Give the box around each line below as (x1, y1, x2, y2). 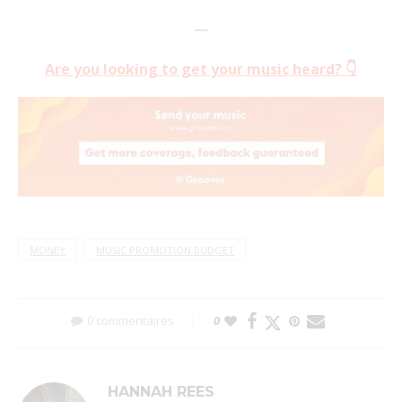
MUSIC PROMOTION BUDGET (96, 243, 234, 258)
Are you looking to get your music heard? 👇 (45, 59, 357, 80)
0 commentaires (86, 312, 174, 329)
